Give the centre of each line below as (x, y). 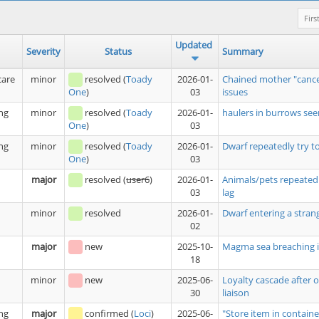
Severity (43, 51)
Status (118, 51)
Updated (194, 45)
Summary (243, 51)
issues (235, 92)
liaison (236, 293)
